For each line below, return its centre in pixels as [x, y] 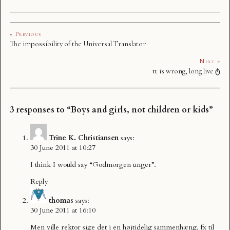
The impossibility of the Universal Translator [78, 44]
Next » [210, 61]
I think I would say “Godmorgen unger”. [93, 164]
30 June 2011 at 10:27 [63, 147]
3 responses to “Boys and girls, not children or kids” [111, 110]
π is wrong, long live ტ [186, 71]
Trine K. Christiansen [84, 138]
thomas [61, 200]
